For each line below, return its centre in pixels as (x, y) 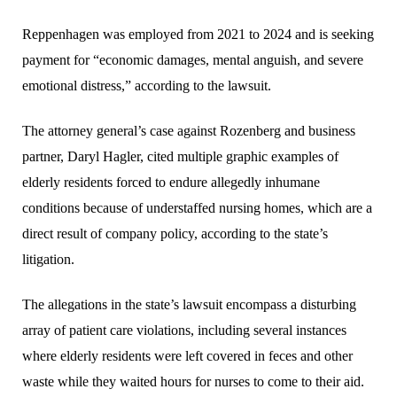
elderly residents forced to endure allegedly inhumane (171, 182)
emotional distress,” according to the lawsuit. (147, 85)
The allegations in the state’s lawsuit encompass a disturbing (189, 304)
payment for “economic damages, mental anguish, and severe (193, 59)
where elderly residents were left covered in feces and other (187, 355)
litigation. (48, 259)
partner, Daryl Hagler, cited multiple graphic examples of (180, 156)
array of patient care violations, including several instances (184, 330)
